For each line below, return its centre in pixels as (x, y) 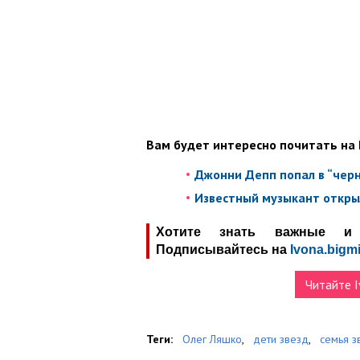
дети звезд (281, 339)
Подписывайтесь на (221, 249)
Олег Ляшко (212, 339)
